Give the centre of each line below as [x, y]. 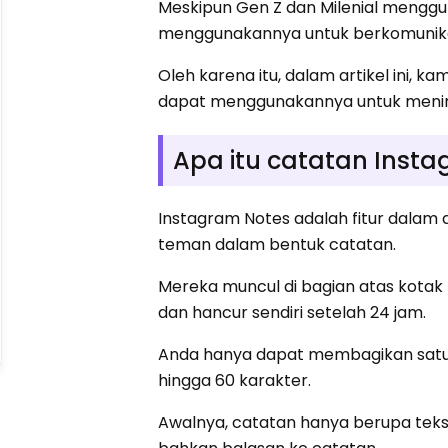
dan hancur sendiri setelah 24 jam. [292, 312]
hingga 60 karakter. [235, 380]
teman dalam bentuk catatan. [277, 244]
